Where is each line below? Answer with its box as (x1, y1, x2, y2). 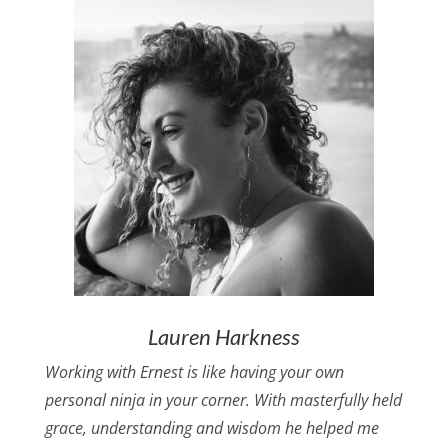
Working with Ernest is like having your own (44, 361, 344, 384)
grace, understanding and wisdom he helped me (44, 417, 379, 440)
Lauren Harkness (147, 323, 300, 351)
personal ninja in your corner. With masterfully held (44, 389, 402, 412)
